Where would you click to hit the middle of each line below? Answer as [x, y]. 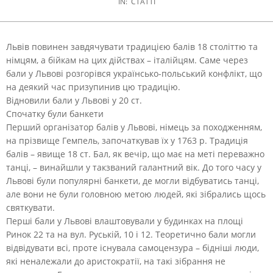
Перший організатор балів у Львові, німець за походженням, [134, 127]
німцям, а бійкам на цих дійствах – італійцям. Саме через [127, 60]
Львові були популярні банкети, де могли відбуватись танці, [133, 180]
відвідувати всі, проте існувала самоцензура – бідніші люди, [133, 247]
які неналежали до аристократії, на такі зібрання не [116, 261]
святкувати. [30, 207]
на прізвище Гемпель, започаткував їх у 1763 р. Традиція [127, 140]
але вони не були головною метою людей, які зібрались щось [136, 194]
